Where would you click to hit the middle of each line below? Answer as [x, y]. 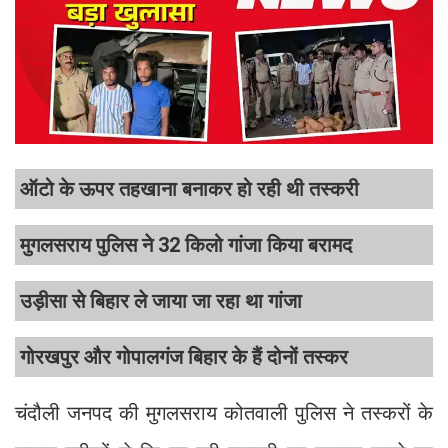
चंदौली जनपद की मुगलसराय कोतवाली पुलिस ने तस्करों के [224, 413]
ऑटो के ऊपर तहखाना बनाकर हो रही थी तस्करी [189, 189]
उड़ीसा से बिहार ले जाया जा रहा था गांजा [161, 301]
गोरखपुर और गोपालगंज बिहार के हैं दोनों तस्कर [184, 357]
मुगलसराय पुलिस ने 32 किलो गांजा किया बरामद [186, 245]
